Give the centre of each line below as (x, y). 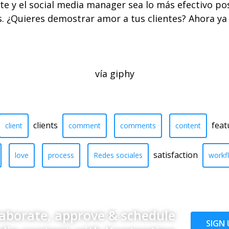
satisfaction (176, 155)
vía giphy (114, 73)
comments (138, 125)
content (188, 125)
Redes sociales (118, 155)
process (61, 155)
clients (45, 125)
